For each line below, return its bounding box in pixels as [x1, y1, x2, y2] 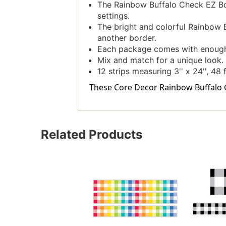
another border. [97, 33, 156, 43]
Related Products [40, 127, 142, 142]
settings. [97, 11, 130, 21]
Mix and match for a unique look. [97, 55, 223, 66]
